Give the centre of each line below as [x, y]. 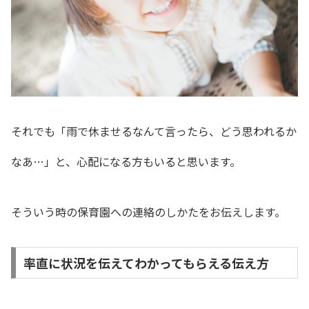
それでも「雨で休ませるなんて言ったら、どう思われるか [154, 131]
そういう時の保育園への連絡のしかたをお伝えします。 [148, 212]
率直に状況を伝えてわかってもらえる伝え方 [146, 262]
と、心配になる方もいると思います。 [148, 162]
